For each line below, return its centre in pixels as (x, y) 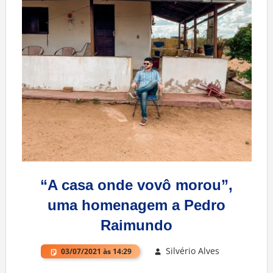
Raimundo (136, 225)
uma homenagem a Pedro (136, 205)
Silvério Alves (192, 251)
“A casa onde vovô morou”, (136, 185)
